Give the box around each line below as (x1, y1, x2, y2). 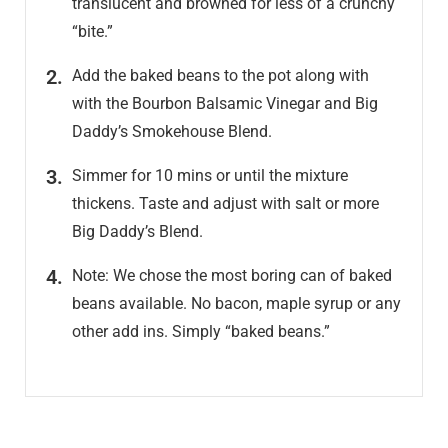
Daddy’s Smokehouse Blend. (72, 122, 272, 142)
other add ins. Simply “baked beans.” (72, 322, 330, 342)
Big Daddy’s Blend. (72, 222, 203, 242)
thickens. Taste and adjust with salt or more (72, 194, 379, 214)
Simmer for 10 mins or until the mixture (72, 166, 348, 186)
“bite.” (72, 22, 113, 42)
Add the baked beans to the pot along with (72, 66, 369, 86)
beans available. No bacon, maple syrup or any (72, 294, 401, 314)
